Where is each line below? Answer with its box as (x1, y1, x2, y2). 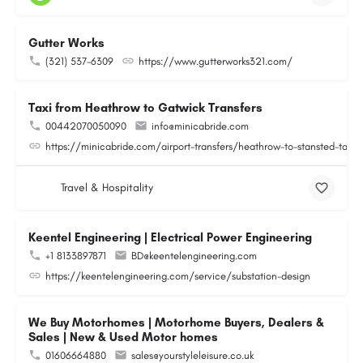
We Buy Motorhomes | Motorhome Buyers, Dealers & (28, 315, 324, 330)
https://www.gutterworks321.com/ (139, 55, 293, 67)
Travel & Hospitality (61, 181, 153, 194)
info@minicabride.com (152, 120, 249, 132)
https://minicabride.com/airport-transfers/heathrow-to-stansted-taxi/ (45, 140, 361, 152)
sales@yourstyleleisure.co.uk (131, 349, 254, 361)
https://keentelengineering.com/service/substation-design (45, 270, 310, 282)
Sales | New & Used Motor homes (28, 330, 218, 344)
